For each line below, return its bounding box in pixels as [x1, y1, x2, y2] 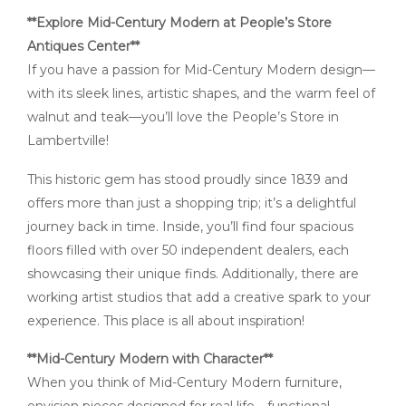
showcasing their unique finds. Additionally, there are [27, 265, 359, 282]
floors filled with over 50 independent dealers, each [27, 241, 349, 258]
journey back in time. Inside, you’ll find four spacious [27, 217, 353, 235]
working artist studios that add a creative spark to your [27, 288, 371, 305]
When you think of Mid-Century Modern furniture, [27, 374, 342, 391]
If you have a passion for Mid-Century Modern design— [27, 61, 375, 78]
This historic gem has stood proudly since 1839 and [27, 170, 348, 188]
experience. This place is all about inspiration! [27, 312, 304, 329]
